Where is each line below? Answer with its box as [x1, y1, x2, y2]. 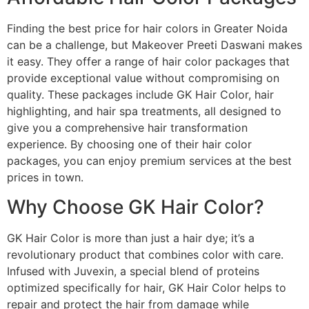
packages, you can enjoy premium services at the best [7, 154, 292, 168]
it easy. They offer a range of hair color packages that [7, 54, 290, 69]
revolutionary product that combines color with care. [7, 247, 283, 261]
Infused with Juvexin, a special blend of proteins [7, 263, 259, 278]
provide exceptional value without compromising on [7, 71, 279, 86]
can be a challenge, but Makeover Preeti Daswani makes [7, 38, 302, 52]
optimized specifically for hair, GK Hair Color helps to [7, 280, 286, 295]
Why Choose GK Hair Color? [7, 195, 264, 219]
